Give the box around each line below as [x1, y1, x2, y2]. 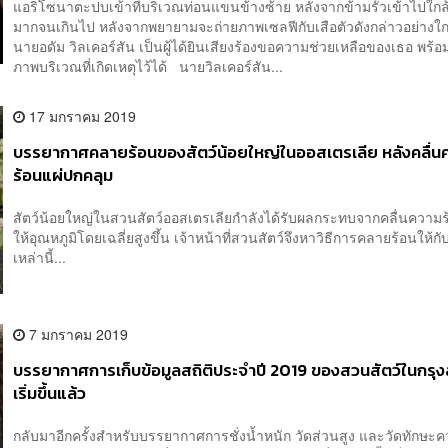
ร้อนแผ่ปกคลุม [13, 163, 114, 189]
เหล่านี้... [13, 246, 67, 267]
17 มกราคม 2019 [25, 106, 137, 127]
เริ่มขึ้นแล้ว [13, 381, 87, 407]
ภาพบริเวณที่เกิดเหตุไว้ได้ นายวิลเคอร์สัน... [13, 56, 284, 77]
